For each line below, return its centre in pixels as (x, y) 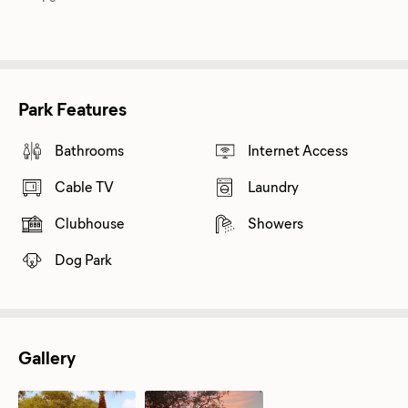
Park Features (72, 107)
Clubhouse (90, 222)
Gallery (47, 356)
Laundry (273, 186)
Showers (275, 222)
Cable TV (84, 186)
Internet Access (298, 149)
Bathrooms (89, 149)
